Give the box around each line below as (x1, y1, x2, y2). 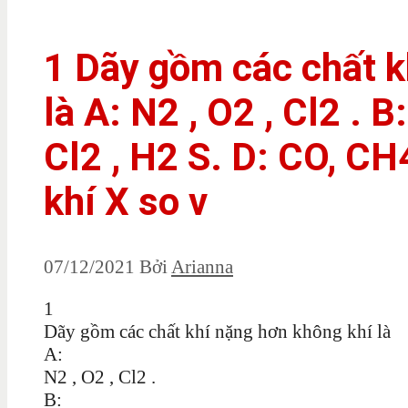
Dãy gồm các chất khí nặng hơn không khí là (44, 320, 391, 342)
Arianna (171, 255, 233, 278)
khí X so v (44, 178, 208, 224)
